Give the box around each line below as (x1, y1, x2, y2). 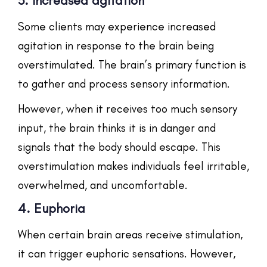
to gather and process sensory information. (18, 76, 230, 91)
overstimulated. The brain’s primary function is (18, 57, 246, 72)
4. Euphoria (18, 200, 85, 216)
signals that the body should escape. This (18, 139, 221, 154)
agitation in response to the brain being (18, 38, 214, 52)
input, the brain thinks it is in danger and (18, 120, 216, 135)
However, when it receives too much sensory (18, 101, 237, 116)
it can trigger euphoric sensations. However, (18, 246, 235, 260)
